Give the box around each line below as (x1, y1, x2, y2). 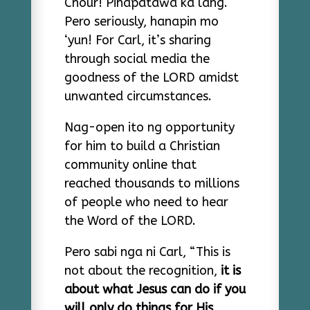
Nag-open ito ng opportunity (64, 120, 235, 135)
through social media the (64, 51, 210, 66)
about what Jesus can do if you (64, 282, 246, 297)
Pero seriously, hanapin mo (64, 14, 219, 29)
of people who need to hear (64, 194, 228, 210)
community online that (64, 157, 197, 172)
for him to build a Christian (64, 138, 220, 154)
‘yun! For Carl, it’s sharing (64, 33, 211, 48)
